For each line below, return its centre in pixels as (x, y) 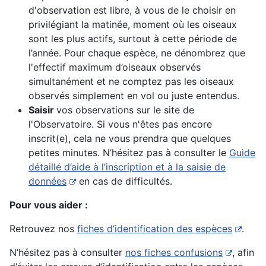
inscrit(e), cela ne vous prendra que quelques (130, 139)
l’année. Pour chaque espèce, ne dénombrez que (137, 53)
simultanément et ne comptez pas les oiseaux (131, 82)
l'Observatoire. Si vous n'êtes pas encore (120, 124)
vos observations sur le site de (125, 110)
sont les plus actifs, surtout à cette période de (133, 39)
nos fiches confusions (174, 253)
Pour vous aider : (49, 205)
